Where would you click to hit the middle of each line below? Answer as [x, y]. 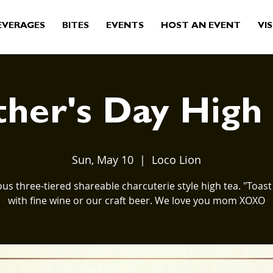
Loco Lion [176, 160]
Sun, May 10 [103, 160]
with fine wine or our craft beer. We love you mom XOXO [136, 200]
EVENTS [125, 27]
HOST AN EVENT [201, 27]
